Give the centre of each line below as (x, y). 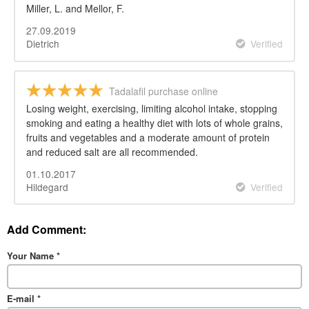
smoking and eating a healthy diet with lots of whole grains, (154, 122)
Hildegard (47, 187)
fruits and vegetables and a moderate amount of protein (148, 137)
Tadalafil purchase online (163, 91)
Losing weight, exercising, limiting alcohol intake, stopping (152, 108)
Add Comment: (47, 230)
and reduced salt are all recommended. (112, 151)
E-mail (22, 299)
